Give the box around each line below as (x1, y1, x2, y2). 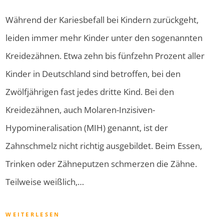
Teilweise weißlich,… (5, 176, 84, 188)
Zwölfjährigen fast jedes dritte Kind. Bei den (5, 86, 174, 98)
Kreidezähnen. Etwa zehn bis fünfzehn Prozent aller (5, 50, 205, 62)
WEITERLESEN (5, 210, 60, 218)
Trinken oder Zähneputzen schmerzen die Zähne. (5, 158, 197, 170)
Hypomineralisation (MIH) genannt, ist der (5, 122, 168, 134)
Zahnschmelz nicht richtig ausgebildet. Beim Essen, (5, 140, 202, 152)
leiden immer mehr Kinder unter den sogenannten (5, 32, 203, 44)
